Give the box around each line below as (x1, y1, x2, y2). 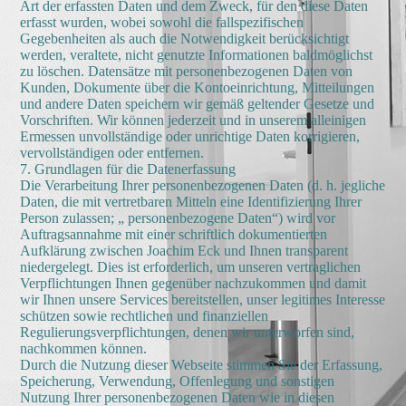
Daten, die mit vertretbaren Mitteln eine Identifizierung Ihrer (20, 194, 362, 209)
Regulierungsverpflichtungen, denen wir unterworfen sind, (20, 324, 355, 340)
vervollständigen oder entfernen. (20, 145, 205, 160)
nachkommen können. (20, 341, 148, 356)
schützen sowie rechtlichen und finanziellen (20, 308, 269, 324)
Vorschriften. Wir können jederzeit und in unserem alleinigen (20, 112, 367, 128)
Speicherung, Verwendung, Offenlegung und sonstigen (20, 373, 335, 389)
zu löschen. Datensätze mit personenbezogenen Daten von (20, 63, 353, 79)
